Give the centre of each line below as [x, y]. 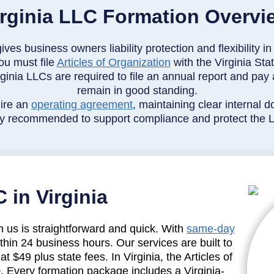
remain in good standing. [137, 90]
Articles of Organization [113, 62]
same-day [211, 229]
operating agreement [82, 104]
